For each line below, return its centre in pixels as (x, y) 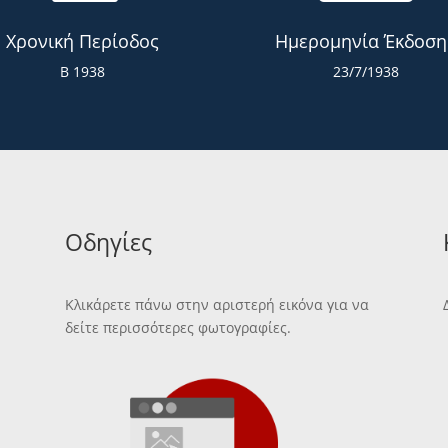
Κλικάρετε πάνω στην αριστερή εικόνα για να (216, 305)
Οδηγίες (108, 241)
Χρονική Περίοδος (82, 41)
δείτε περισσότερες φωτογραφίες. (177, 328)
